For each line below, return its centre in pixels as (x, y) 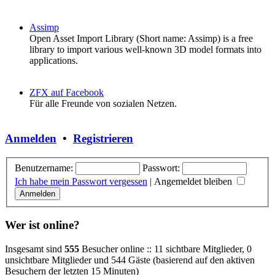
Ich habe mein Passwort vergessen (81, 181)
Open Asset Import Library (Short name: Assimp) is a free (141, 39)
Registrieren (103, 139)
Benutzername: (44, 168)
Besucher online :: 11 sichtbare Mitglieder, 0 (165, 249)
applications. (54, 61)
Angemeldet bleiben (194, 181)
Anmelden (31, 139)
